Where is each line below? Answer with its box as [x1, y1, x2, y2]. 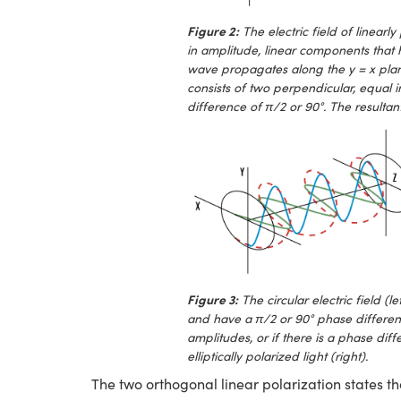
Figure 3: [187, 290, 238, 308]
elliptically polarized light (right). [187, 347, 368, 364]
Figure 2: [187, 21, 239, 39]
